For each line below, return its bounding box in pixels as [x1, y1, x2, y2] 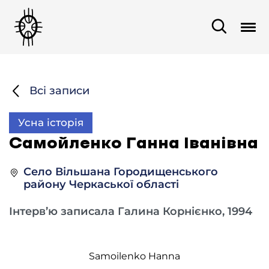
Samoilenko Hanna [89, 250, 180, 262]
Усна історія [18, 116, 83, 128]
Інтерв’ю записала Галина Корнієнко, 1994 [9, 205, 252, 218]
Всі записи [29, 84, 89, 97]
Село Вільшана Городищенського [23, 165, 218, 178]
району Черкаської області [23, 178, 179, 191]
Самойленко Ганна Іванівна [9, 136, 258, 151]
